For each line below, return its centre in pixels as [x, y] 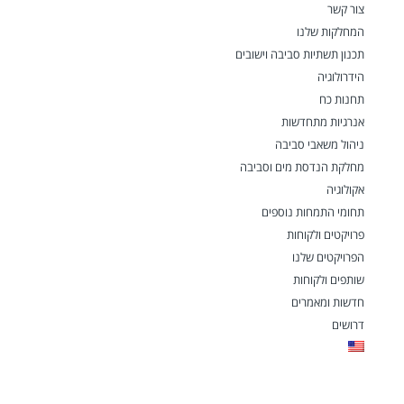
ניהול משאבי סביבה [320, 144]
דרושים [348, 324]
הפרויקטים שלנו [328, 257]
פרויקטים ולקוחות [326, 234]
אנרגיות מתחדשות [323, 121]
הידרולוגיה [341, 76]
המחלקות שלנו [331, 31]
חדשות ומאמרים [328, 302]
